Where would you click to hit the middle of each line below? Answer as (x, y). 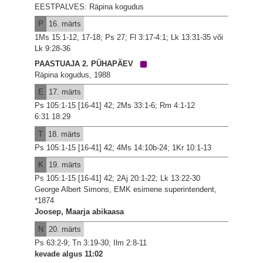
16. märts (63, 24)
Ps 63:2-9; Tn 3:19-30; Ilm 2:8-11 (91, 242)
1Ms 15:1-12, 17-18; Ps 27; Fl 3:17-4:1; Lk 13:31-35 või (129, 38)
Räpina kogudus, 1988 (73, 75)
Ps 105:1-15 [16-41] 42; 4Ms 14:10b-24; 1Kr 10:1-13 (123, 147)
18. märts (63, 134)
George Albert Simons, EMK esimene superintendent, (126, 190)
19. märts (63, 165)
